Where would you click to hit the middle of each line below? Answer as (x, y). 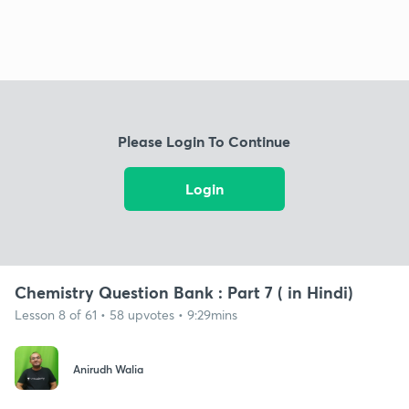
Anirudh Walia (108, 369)
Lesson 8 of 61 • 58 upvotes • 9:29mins (126, 314)
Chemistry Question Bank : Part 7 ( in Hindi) (184, 292)
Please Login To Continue (204, 142)
